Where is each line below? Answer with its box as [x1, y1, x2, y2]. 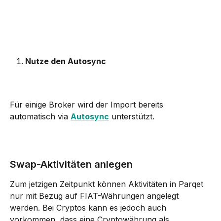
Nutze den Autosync [25, 56, 106, 66]
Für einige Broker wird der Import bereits [10, 100, 166, 110]
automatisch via [10, 111, 71, 122]
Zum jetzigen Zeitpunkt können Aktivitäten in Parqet [10, 179, 206, 189]
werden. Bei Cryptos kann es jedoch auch [10, 203, 169, 213]
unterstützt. [109, 111, 154, 122]
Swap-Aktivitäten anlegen [10, 158, 133, 171]
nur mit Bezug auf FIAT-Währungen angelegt [10, 191, 181, 201]
